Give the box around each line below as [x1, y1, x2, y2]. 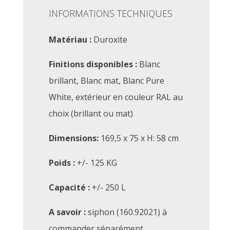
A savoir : [49, 206, 86, 218]
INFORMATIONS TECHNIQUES [49, 7, 172, 20]
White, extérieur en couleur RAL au [49, 91, 183, 103]
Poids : [49, 157, 75, 168]
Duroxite [91, 33, 127, 45]
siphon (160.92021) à [86, 206, 167, 218]
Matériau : [49, 33, 91, 45]
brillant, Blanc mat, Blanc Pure [49, 74, 164, 86]
